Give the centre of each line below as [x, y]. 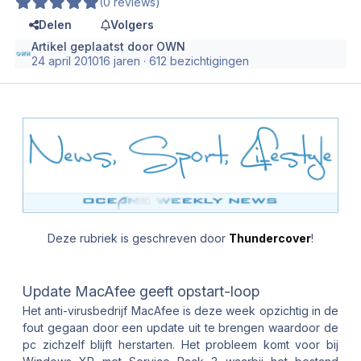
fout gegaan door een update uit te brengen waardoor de [180, 327]
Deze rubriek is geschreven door [138, 238]
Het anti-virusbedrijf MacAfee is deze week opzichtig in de [180, 310]
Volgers [132, 25]
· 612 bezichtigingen [195, 60]
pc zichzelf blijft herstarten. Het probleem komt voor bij [180, 344]
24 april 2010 [66, 60]
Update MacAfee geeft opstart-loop [141, 291]
